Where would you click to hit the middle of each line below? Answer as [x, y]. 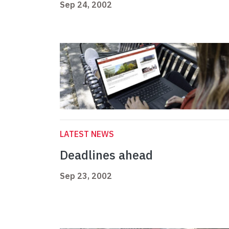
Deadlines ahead [106, 155]
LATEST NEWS [87, 134]
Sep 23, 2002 [86, 176]
